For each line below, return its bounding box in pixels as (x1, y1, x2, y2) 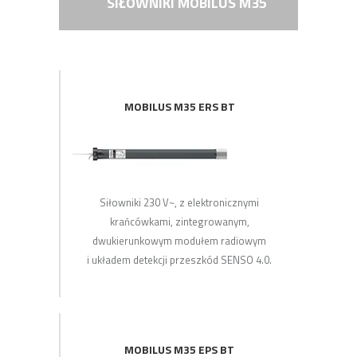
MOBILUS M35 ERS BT (124, 98, 235, 115)
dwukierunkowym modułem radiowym (92, 233, 266, 249)
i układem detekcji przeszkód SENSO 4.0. (87, 252, 272, 268)
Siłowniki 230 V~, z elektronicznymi (100, 194, 259, 210)
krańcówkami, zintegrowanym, (109, 214, 249, 229)
